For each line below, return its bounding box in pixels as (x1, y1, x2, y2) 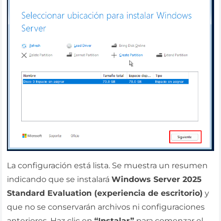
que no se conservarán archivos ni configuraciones (7, 202, 205, 212)
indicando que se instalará (7, 175, 112, 184)
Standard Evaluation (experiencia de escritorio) (7, 188, 203, 198)
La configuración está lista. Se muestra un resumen (7, 161, 208, 171)
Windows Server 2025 (111, 175, 202, 184)
